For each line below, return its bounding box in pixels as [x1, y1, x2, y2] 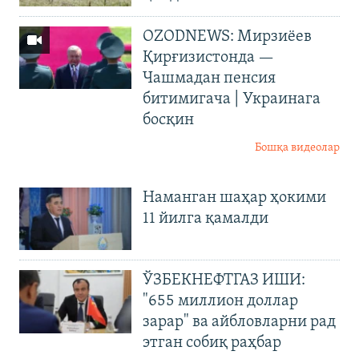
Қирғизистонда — [143, 49, 274, 66]
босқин [143, 111, 194, 128]
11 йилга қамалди [143, 210, 268, 227]
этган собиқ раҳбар [143, 335, 281, 352]
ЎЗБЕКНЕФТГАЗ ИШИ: [143, 272, 305, 289]
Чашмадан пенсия [143, 70, 276, 87]
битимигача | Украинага [143, 91, 321, 107]
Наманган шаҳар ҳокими [143, 189, 326, 206]
